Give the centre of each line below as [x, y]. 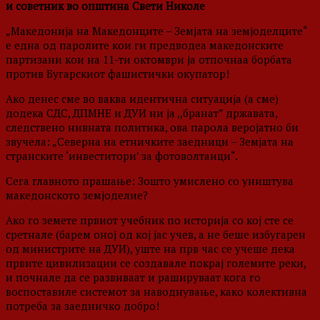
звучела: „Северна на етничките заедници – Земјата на [150, 142]
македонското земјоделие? [77, 195]
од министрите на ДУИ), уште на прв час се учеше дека [150, 249]
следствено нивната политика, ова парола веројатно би [152, 127]
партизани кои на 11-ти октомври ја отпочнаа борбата [149, 60]
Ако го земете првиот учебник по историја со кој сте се [150, 220]
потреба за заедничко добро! [82, 306]
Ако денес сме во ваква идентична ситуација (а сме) [142, 99]
